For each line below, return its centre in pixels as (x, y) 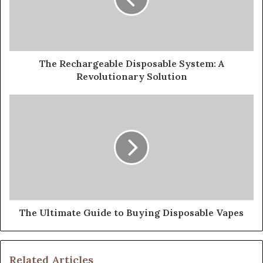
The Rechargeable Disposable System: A (131, 63)
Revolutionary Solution (131, 76)
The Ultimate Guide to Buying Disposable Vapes (131, 212)
